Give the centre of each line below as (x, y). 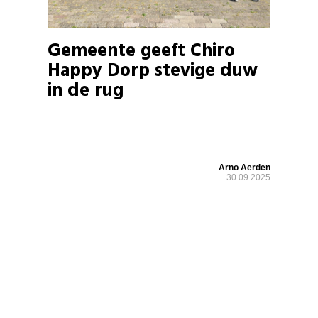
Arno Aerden (244, 167)
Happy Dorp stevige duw (153, 71)
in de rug (86, 91)
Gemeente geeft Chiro (142, 51)
